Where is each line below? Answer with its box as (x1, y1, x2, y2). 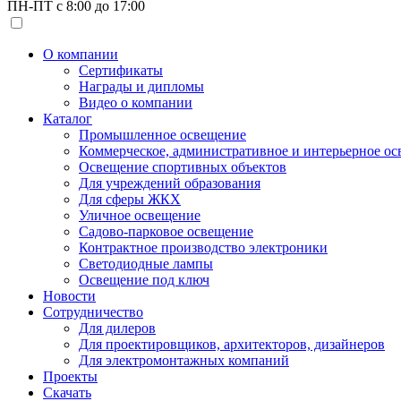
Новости (43, 287, 96, 303)
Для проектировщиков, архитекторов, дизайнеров (79, 336, 385, 352)
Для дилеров (79, 320, 156, 336)
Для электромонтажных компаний (79, 352, 289, 368)
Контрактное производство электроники (79, 239, 328, 255)
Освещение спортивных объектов (79, 158, 286, 175)
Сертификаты (79, 62, 163, 78)
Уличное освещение (79, 207, 200, 223)
